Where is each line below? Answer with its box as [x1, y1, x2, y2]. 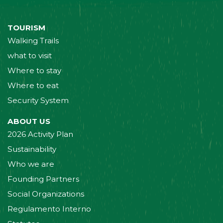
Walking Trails [7, 36, 59, 46]
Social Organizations [7, 189, 84, 199]
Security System [7, 96, 69, 106]
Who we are [7, 159, 54, 169]
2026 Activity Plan [7, 129, 73, 139]
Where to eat [7, 81, 59, 91]
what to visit [7, 51, 52, 61]
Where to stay [7, 66, 61, 76]
